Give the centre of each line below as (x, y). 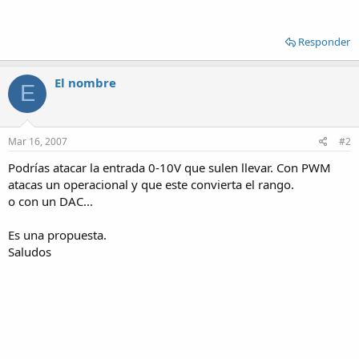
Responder (324, 41)
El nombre (85, 82)
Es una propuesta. (57, 235)
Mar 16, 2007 (38, 141)
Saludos (30, 252)
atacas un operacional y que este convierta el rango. (151, 184)
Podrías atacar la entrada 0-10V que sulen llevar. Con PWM (169, 167)
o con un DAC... (50, 201)
